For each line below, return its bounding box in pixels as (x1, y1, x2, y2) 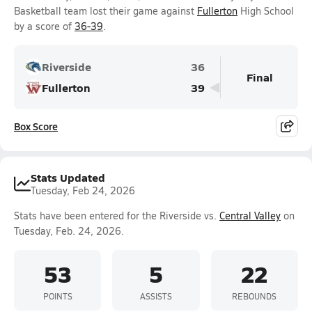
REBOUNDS (232, 290, 277, 302)
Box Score (14, 119, 58, 133)
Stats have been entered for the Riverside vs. (14, 209, 219, 222)
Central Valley (219, 209, 281, 222)
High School (237, 4, 294, 17)
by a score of (14, 19, 75, 33)
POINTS (42, 290, 72, 302)
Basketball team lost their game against (14, 4, 197, 17)
